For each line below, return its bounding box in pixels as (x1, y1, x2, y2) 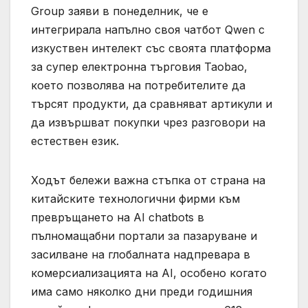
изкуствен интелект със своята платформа (31, 41, 271, 56)
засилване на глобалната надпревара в (31, 247, 250, 262)
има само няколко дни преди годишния (31, 285, 252, 299)
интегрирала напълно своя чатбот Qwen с (31, 23, 265, 37)
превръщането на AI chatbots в (31, 210, 204, 225)
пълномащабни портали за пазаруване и (31, 229, 257, 243)
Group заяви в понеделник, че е (31, 4, 208, 19)
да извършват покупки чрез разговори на (31, 115, 265, 130)
